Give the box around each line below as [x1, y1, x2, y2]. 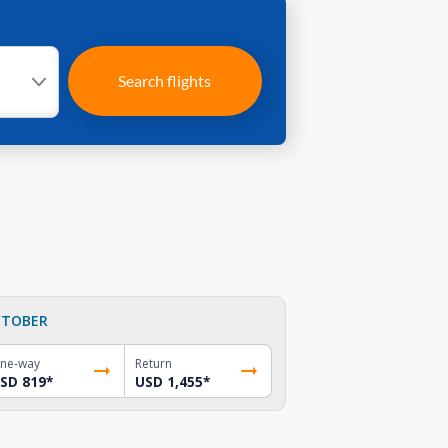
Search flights [118, 71, 212, 90]
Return [135, 354, 173, 372]
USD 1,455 [135, 372, 204, 391]
